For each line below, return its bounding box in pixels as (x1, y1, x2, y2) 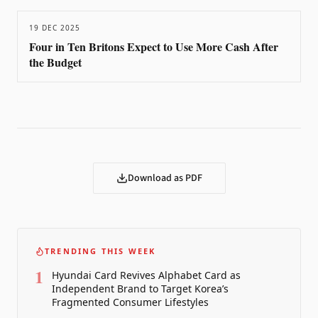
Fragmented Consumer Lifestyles (52, 295, 209, 309)
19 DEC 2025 (29, 23, 80, 33)
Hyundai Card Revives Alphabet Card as (52, 268, 241, 282)
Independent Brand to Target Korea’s (52, 282, 229, 295)
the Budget (29, 54, 82, 70)
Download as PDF (127, 171, 202, 185)
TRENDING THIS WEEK (45, 246, 156, 256)
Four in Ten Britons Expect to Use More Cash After (29, 38, 278, 55)
